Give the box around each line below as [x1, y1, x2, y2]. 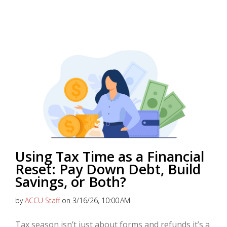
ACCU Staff [25, 196, 60, 206]
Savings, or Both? [15, 172, 126, 192]
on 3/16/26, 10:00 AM [60, 196, 130, 206]
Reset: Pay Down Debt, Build [15, 160, 201, 179]
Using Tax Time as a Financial [15, 147, 204, 166]
